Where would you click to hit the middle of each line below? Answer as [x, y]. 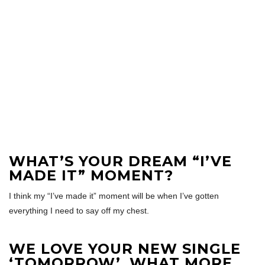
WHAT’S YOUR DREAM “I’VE [120, 161]
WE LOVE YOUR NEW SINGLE [125, 249]
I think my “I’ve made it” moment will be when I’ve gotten [114, 196]
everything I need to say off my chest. [79, 211]
